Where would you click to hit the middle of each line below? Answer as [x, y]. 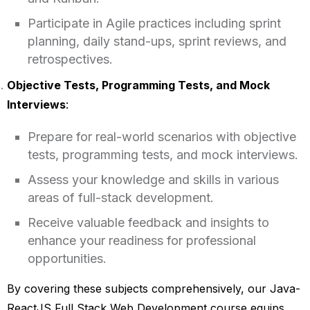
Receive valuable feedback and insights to [148, 222]
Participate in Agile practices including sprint [154, 23]
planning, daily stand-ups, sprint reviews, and [157, 41]
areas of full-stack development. [120, 197]
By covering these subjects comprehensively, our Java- [153, 288]
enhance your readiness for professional [142, 240]
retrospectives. [70, 59]
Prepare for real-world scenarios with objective [162, 136]
